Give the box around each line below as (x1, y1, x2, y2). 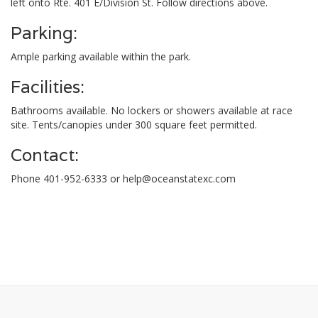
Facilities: (11, 76, 84, 98)
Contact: (11, 144, 79, 166)
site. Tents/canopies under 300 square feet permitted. (11, 118, 257, 131)
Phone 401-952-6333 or (11, 172, 123, 185)
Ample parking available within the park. (11, 50, 191, 63)
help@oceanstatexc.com (123, 172, 236, 185)
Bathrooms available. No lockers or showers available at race (11, 104, 292, 117)
